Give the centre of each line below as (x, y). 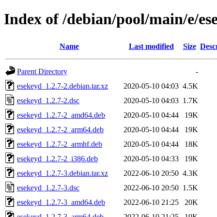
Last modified (151, 46)
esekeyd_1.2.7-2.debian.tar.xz (62, 86)
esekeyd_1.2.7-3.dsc (48, 187)
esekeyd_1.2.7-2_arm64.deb (60, 129)
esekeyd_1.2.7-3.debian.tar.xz (62, 173)
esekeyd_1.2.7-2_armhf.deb (60, 144)
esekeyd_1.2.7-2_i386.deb (57, 158)
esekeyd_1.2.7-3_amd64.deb (61, 202)
